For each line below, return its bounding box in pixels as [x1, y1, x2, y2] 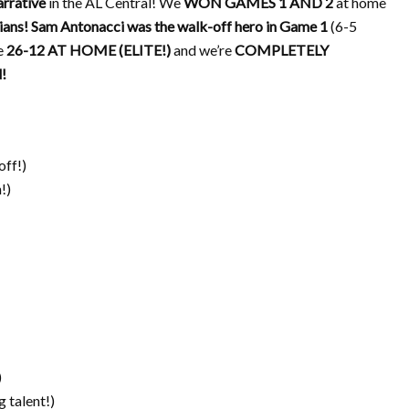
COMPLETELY [235, 41, 329, 58]
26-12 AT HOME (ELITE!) [6, 41, 171, 58]
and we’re [171, 41, 235, 58]
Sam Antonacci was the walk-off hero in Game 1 [31, 17, 328, 35]
